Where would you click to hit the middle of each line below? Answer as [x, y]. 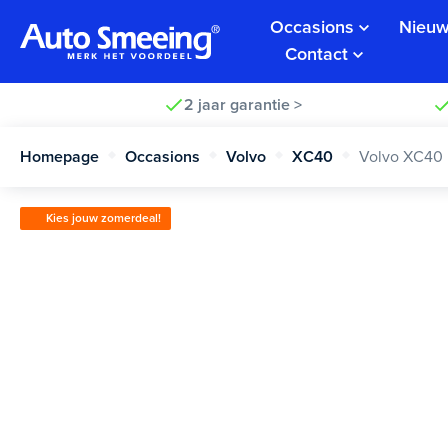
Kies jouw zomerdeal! [103, 217]
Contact [316, 54]
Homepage [59, 156]
